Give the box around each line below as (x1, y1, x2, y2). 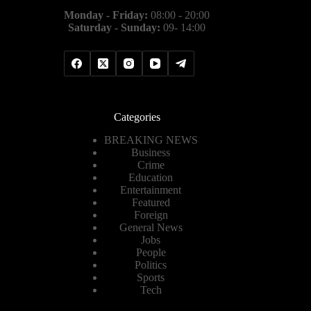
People (135, 246, 166, 259)
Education (128, 171, 174, 184)
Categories (113, 111, 160, 124)
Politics (135, 259, 167, 271)
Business (131, 146, 171, 159)
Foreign (133, 209, 168, 221)
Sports (137, 271, 165, 284)
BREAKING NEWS (103, 134, 198, 146)
